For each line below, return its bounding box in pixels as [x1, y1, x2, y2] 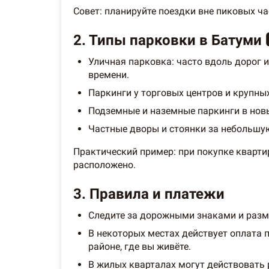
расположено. [73, 159, 136, 171]
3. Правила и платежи [73, 185, 225, 202]
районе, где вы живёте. [88, 240, 191, 252]
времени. [88, 68, 129, 80]
